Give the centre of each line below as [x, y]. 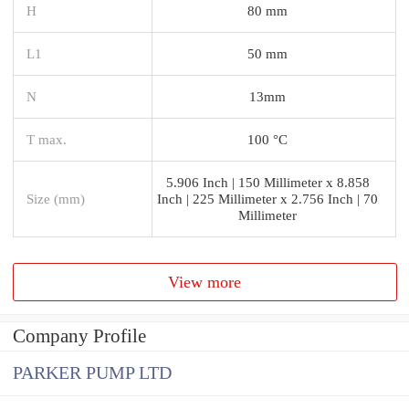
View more [205, 282]
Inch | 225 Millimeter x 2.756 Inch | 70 [267, 198]
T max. [47, 139]
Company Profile [79, 336]
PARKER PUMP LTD [92, 373]
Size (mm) [56, 198]
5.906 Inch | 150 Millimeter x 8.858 [267, 182]
